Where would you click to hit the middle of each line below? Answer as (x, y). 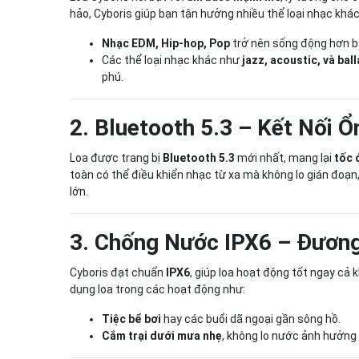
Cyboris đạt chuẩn (118, 272)
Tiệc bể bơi (131, 319)
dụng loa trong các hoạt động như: (157, 289)
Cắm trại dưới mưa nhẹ (162, 335)
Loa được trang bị (116, 157)
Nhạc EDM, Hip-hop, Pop (166, 43)
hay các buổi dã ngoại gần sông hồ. (251, 319)
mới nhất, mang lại (284, 157)
